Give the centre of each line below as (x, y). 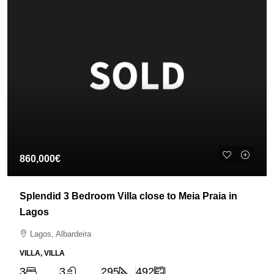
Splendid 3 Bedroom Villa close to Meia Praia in (128, 196)
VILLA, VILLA (42, 253)
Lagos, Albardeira (61, 234)
